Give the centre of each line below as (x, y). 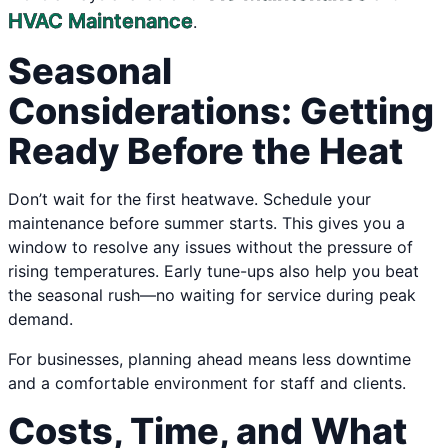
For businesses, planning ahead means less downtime (209, 359)
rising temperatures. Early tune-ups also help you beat (213, 271)
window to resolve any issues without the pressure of (210, 247)
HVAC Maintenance (100, 21)
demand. (40, 319)
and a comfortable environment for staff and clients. (207, 383)
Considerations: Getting (221, 111)
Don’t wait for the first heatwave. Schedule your (189, 199)
